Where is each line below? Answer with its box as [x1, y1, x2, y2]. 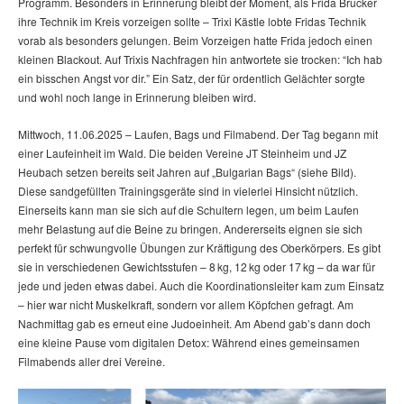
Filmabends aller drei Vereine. [18, 353, 165, 370]
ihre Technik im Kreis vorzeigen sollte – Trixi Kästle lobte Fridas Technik [18, 14, 366, 30]
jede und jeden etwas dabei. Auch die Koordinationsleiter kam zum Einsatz [18, 278, 384, 294]
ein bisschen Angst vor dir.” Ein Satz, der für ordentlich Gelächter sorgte [18, 70, 365, 87]
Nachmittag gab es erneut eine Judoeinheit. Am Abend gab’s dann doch [18, 316, 371, 332]
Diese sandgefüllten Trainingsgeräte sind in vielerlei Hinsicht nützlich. [18, 183, 358, 199]
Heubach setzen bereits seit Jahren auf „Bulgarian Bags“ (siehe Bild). [18, 164, 356, 180]
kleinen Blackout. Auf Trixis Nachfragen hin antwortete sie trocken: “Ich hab [18, 51, 382, 68]
